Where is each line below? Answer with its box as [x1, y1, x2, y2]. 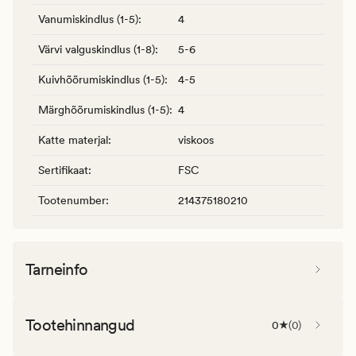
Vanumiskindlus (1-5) [38, 12, 138, 25]
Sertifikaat [38, 163, 88, 176]
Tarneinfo [25, 259, 88, 279]
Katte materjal [38, 133, 108, 146]
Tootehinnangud [25, 315, 135, 335]
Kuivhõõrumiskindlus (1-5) [38, 72, 164, 86]
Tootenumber [38, 193, 106, 207]
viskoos [178, 133, 214, 146]
